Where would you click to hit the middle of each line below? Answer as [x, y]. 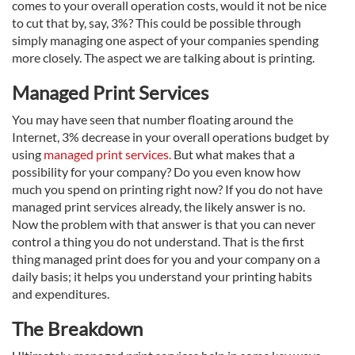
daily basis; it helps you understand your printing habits [162, 277]
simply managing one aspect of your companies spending [165, 40]
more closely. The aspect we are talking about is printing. [163, 58]
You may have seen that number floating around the [153, 120]
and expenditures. [61, 294]
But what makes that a [233, 155]
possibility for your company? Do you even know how [156, 172]
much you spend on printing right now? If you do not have [167, 189]
